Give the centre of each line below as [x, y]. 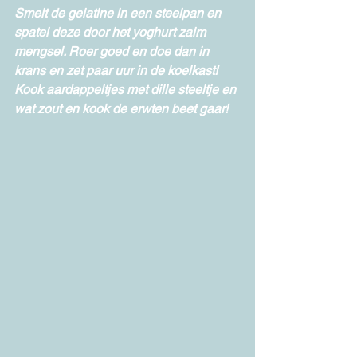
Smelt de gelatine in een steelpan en [119, 13]
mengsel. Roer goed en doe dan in [113, 51]
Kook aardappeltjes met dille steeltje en [127, 89]
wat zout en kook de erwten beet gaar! [121, 108]
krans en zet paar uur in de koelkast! [116, 70]
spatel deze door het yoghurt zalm [112, 32]
